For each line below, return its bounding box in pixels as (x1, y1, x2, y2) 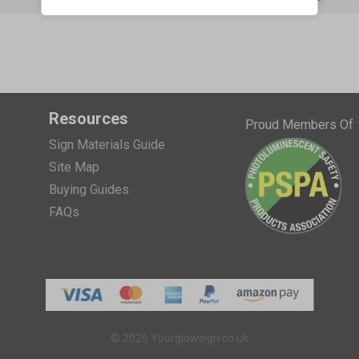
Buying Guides (49, 181, 129, 197)
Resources (49, 108, 128, 128)
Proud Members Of (244, 116, 353, 132)
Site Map (49, 159, 99, 175)
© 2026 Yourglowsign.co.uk (111, 331, 248, 345)
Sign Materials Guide (49, 136, 165, 152)
